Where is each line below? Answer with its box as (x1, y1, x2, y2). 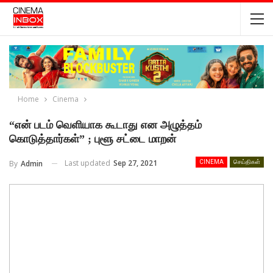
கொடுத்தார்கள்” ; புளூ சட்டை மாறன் (9, 133, 176, 146)
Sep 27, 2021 (113, 158, 157, 169)
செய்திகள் (233, 158, 260, 166)
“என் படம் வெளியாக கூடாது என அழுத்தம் (9, 119, 202, 132)
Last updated (65, 158, 112, 169)
